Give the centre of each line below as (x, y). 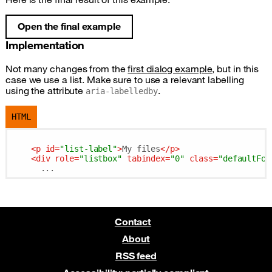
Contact (133, 222)
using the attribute (46, 90)
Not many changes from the (67, 69)
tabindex (146, 159)
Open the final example (69, 26)
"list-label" (89, 149)
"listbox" (100, 159)
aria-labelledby (122, 91)
